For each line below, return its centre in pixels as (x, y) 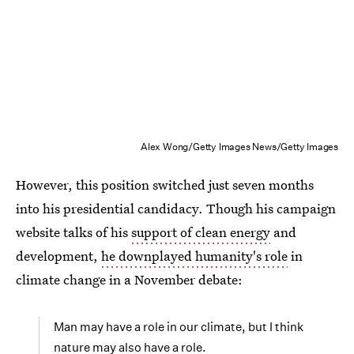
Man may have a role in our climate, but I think (179, 327)
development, (58, 256)
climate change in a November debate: (129, 280)
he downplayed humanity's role (194, 256)
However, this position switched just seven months (165, 185)
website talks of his (73, 232)
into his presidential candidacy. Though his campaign (176, 209)
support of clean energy (201, 232)
